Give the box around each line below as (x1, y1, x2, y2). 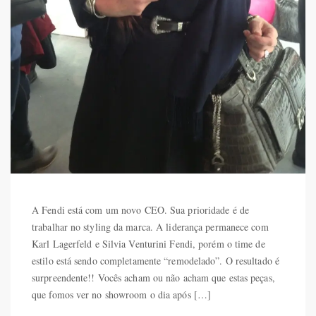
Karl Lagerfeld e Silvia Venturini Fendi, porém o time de (32, 237, 265, 251)
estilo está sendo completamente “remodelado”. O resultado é (32, 254, 279, 268)
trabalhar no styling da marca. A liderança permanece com (32, 220, 269, 234)
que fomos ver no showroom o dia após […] (32, 288, 212, 302)
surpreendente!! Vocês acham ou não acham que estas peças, (32, 271, 275, 285)
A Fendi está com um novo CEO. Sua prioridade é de (32, 203, 249, 217)
